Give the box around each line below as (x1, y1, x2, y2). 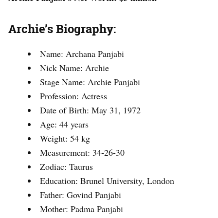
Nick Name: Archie (40, 61, 109, 73)
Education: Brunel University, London (40, 174, 174, 186)
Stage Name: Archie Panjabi (40, 75, 140, 88)
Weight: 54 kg (40, 132, 90, 144)
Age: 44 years (40, 118, 89, 130)
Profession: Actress (40, 90, 107, 102)
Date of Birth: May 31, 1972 (40, 104, 141, 116)
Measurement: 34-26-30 (40, 146, 125, 158)
